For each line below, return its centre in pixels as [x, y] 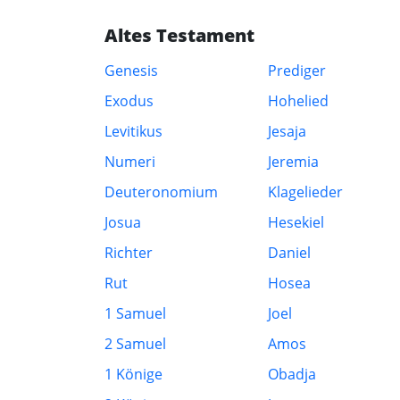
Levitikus [133, 131]
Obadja [292, 374]
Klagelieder [306, 192]
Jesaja [287, 131]
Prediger [297, 71]
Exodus [129, 101]
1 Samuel [135, 313]
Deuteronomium [161, 192]
